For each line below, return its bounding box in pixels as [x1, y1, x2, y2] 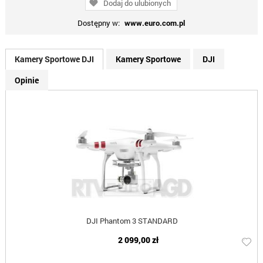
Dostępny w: [77, 18, 122, 29]
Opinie [14, 75, 39, 86]
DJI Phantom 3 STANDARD [86, 215, 178, 227]
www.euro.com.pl [124, 18, 186, 29]
